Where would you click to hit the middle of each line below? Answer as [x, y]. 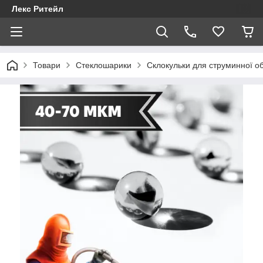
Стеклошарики [104, 65]
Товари [47, 65]
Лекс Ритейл [38, 9]
